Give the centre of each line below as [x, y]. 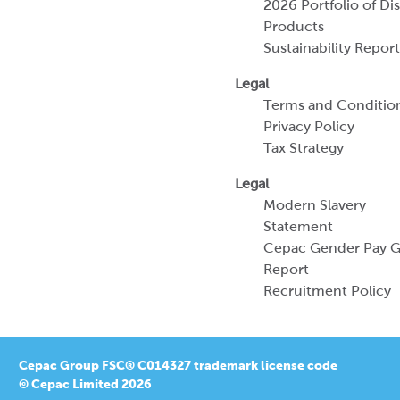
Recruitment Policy [327, 291]
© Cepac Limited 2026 [85, 384]
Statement [298, 226]
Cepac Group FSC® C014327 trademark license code [178, 365]
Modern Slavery [315, 205]
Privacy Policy [309, 126]
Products [294, 26]
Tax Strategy [304, 148]
